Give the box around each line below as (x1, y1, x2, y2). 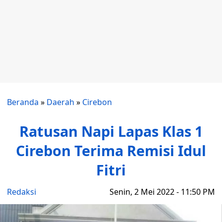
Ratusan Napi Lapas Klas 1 (19, 121, 203, 141)
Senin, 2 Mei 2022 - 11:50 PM (110, 186, 215, 197)
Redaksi (7, 186, 36, 197)
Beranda (7, 97, 39, 108)
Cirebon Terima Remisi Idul (16, 141, 206, 160)
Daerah (47, 97, 74, 108)
